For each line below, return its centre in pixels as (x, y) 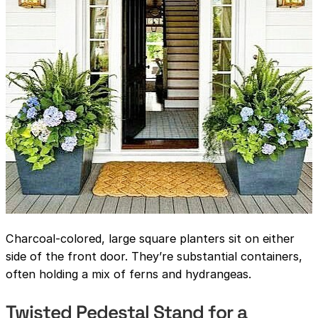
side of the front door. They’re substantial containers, (154, 256)
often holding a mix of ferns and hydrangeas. (128, 274)
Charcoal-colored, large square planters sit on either (150, 238)
